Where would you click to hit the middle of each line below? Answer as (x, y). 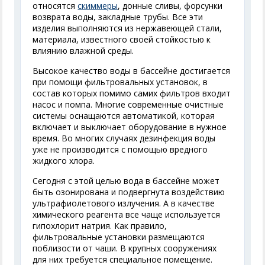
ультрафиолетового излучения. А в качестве (124, 203)
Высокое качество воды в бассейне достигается (132, 71)
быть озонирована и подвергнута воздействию (129, 192)
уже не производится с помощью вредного (120, 149)
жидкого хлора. (64, 161)
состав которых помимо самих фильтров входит (132, 93)
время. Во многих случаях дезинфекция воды (124, 138)
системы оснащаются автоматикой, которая (124, 116)
